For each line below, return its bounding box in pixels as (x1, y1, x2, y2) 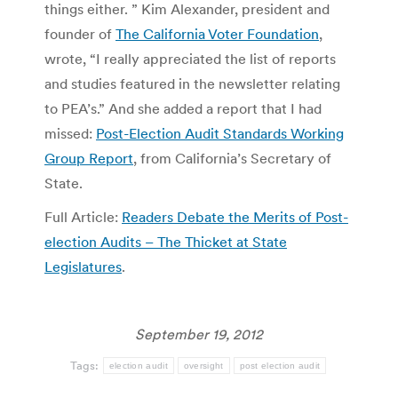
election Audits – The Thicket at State (44, 232, 287, 251)
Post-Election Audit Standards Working (96, 123, 344, 142)
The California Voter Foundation (115, 24, 319, 43)
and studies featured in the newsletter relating (44, 74, 340, 92)
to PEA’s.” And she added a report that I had (44, 99, 322, 117)
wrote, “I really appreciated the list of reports (44, 49, 336, 68)
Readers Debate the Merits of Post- (122, 207, 348, 226)
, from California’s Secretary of (133, 148, 331, 167)
